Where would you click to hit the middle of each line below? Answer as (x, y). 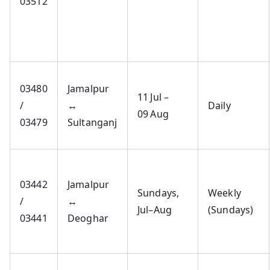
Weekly (224, 193)
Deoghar (88, 218)
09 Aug (153, 114)
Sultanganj (93, 123)
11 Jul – (153, 97)
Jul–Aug (155, 210)
